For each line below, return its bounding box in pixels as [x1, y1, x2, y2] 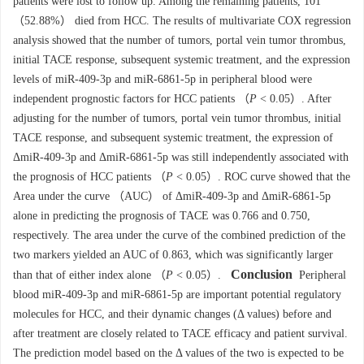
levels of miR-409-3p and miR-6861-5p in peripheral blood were [13, 73, 312, 85]
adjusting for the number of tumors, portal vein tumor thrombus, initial [13, 112, 341, 124]
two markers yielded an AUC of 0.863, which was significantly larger [13, 249, 333, 261]
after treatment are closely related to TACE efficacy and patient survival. [13, 327, 348, 340]
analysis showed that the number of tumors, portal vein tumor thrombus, [13, 34, 346, 46]
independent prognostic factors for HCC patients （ [13, 93, 249, 105]
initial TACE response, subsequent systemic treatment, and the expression [13, 54, 350, 66]
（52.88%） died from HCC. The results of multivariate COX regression [13, 15, 351, 27]
